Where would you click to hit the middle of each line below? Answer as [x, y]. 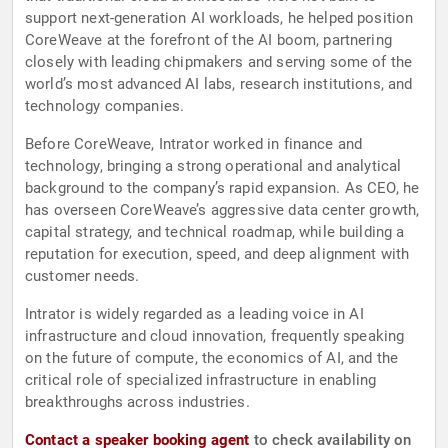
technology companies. [105, 106]
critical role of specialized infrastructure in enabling [201, 380]
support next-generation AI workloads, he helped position [219, 18]
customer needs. [82, 276]
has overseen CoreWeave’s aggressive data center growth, [222, 210]
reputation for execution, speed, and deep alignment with [217, 254]
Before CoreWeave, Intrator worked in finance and [194, 144]
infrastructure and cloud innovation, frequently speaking [215, 336]
